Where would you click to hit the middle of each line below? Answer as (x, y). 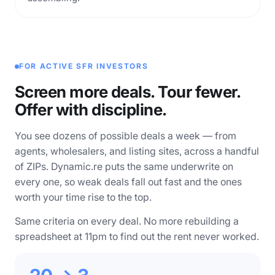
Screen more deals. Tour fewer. (128, 92)
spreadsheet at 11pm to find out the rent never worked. (137, 236)
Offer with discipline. (91, 110)
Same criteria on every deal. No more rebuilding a (127, 221)
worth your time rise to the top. (83, 197)
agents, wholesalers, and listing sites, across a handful (137, 151)
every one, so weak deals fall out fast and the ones (128, 182)
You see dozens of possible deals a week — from (126, 136)
